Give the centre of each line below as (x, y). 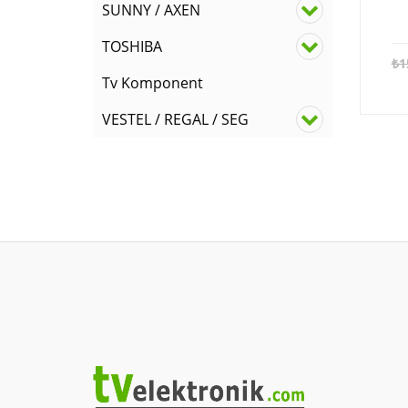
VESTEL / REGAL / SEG (175, 119)
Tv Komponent (153, 83)
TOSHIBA (132, 46)
